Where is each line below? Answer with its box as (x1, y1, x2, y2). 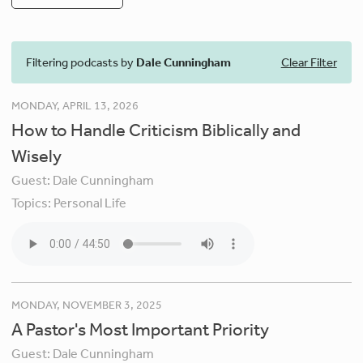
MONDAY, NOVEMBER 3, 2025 (11, 297, 163, 312)
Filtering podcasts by (26, 54, 137, 70)
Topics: (11, 194, 54, 211)
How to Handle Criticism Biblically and (11, 118, 301, 140)
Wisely (11, 144, 62, 166)
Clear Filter (280, 54, 337, 70)
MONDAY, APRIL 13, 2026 (11, 97, 139, 113)
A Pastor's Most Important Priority (11, 318, 270, 340)
